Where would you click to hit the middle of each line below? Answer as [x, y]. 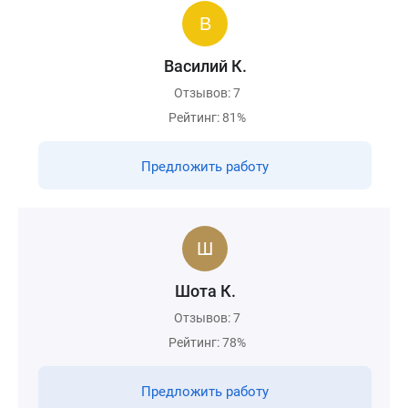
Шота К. [205, 291]
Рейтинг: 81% [207, 117]
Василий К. [205, 66]
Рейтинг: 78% [207, 342]
